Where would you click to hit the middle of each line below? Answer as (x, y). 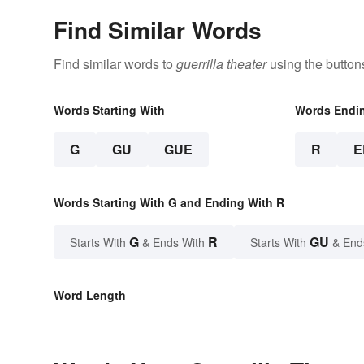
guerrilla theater (221, 64)
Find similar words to (115, 64)
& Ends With (173, 243)
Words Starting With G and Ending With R (169, 203)
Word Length (90, 295)
